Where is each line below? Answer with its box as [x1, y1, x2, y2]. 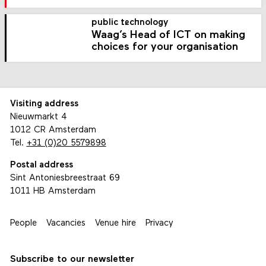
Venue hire [94, 219, 136, 229]
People [9, 219, 37, 229]
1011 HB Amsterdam [9, 187, 96, 197]
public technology [91, 18, 169, 28]
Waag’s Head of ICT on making [91, 30, 246, 42]
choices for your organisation [91, 42, 239, 53]
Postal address [9, 161, 73, 170]
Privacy [145, 219, 173, 229]
